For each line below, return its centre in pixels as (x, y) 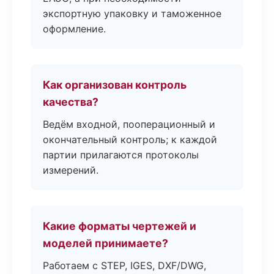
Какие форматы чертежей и (120, 226)
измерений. (71, 170)
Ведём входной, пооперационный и (129, 124)
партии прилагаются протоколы (121, 155)
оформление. (74, 29)
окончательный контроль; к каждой (130, 139)
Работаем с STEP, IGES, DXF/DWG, (124, 265)
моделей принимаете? (106, 243)
